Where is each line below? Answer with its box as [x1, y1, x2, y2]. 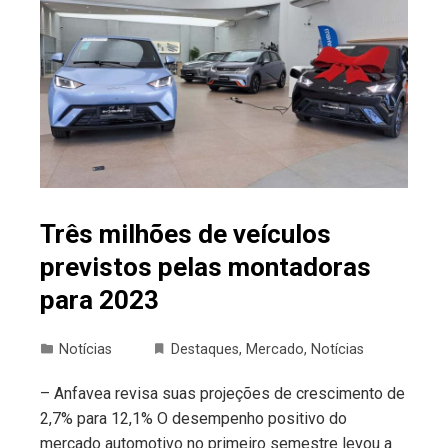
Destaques [171, 340, 239, 358]
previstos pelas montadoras [40, 251, 371, 282]
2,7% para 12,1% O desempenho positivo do [40, 408, 347, 428]
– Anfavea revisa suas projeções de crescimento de [40, 383, 405, 403]
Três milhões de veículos [40, 218, 331, 249]
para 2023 [40, 284, 159, 315]
